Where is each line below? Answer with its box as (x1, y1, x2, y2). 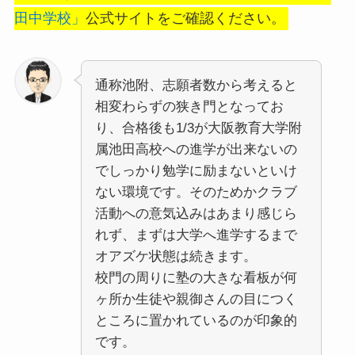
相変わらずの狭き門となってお (94, 98, 284, 114)
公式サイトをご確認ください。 (85, 10, 285, 27)
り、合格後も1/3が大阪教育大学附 (94, 120, 302, 136)
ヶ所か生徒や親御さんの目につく (94, 291, 297, 307)
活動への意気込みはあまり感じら (94, 205, 297, 221)
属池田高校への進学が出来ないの (94, 141, 297, 157)
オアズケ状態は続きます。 (94, 248, 257, 264)
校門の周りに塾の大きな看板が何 (94, 269, 297, 285)
